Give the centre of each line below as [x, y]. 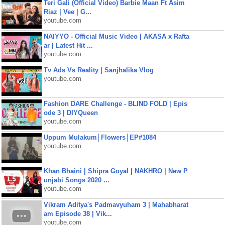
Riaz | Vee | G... [67, 12]
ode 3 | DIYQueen [71, 113]
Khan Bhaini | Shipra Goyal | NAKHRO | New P [116, 171]
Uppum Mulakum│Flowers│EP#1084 [100, 137]
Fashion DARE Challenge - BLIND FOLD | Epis [115, 104]
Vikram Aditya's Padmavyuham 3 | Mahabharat [116, 205]
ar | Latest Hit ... [68, 45]
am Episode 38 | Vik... [78, 214]
